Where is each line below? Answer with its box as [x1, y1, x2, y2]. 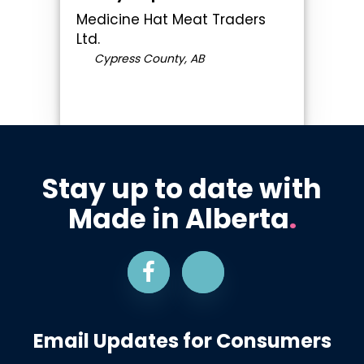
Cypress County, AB [90, 50, 205, 67]
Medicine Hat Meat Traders [76, 9, 266, 29]
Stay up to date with [42, 169, 322, 208]
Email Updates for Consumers [32, 327, 331, 355]
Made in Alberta [67, 199, 289, 238]
